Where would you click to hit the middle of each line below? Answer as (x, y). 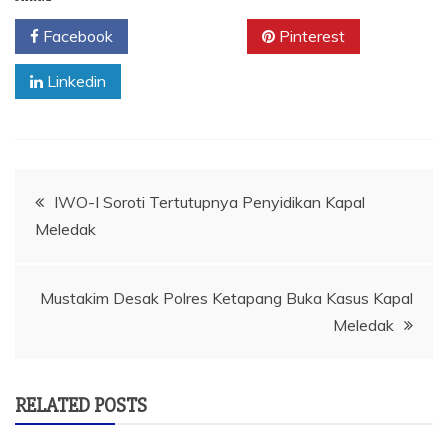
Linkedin (74, 81)
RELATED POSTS (81, 406)
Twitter (194, 36)
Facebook (76, 36)
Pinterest (310, 36)
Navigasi (70, 195)
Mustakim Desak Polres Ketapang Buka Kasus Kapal (226, 298)
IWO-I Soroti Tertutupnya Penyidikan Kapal (209, 202)
